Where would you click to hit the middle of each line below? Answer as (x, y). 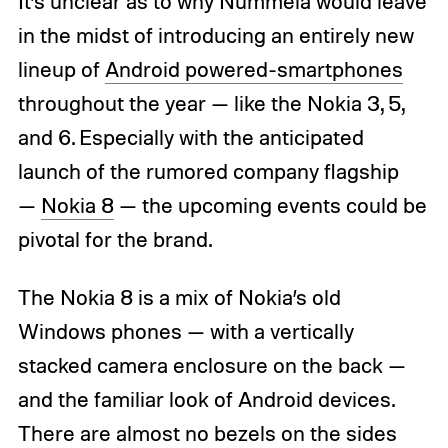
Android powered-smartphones (253, 69)
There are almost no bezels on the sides (207, 432)
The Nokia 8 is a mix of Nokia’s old (179, 296)
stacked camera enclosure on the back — (211, 364)
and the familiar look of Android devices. (205, 398)
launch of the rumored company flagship (208, 171)
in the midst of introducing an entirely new (215, 35)
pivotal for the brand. (114, 239)
